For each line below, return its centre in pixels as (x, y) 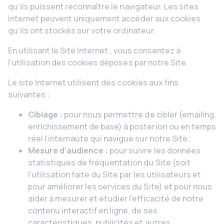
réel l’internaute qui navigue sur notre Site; (109, 138)
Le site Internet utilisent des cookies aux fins (93, 82)
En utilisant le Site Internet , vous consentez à (94, 50)
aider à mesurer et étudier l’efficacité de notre (116, 198)
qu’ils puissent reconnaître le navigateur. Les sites (103, 6)
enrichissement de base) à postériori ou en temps (122, 126)
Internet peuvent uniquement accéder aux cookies (104, 18)
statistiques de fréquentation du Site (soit (109, 162)
